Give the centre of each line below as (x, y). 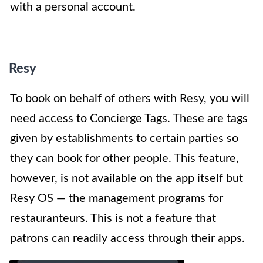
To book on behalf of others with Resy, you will (130, 99)
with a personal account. (73, 7)
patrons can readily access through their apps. (127, 239)
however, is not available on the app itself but (127, 179)
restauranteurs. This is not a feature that (113, 219)
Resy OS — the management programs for (117, 199)
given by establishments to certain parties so (124, 139)
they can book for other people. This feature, (124, 159)
